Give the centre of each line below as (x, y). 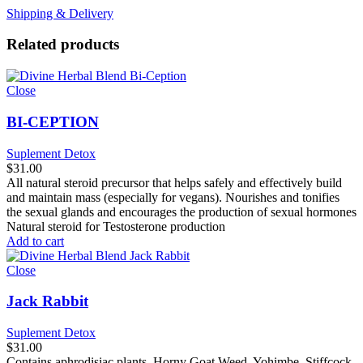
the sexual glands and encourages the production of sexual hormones (181, 211)
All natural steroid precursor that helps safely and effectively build (174, 182)
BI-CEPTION (53, 122)
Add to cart (35, 241)
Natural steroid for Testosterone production (116, 226)
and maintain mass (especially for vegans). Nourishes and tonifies (173, 197)
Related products (63, 45)
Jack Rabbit (47, 301)
